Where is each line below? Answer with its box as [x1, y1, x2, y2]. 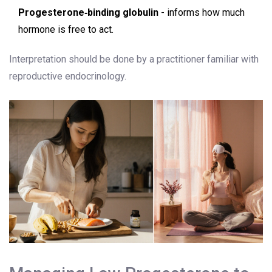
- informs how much [158, 7, 245, 19]
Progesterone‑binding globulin [18, 7, 158, 19]
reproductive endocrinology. [9, 70, 126, 83]
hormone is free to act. [18, 24, 114, 36]
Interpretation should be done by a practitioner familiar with [9, 53, 259, 66]
